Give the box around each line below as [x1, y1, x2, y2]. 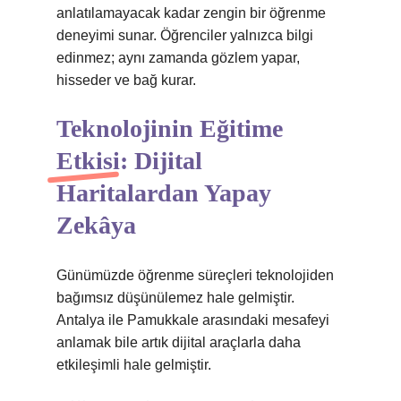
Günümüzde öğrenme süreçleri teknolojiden [56, 268, 334, 283]
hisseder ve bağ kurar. [56, 73, 196, 88]
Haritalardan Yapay [56, 179, 271, 207]
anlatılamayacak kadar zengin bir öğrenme [56, 5, 326, 21]
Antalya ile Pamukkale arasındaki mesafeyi [56, 312, 329, 328]
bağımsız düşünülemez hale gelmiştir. [56, 290, 294, 305]
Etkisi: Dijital [56, 147, 202, 175]
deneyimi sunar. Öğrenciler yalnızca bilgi [56, 28, 313, 43]
